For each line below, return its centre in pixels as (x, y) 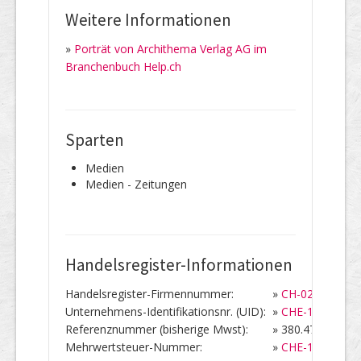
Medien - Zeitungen (136, 184)
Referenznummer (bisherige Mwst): (157, 329)
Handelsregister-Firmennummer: (149, 293)
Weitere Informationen (148, 19)
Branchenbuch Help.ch (123, 66)
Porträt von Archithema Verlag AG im (170, 48)
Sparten (95, 139)
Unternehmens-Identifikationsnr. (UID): (169, 311)
